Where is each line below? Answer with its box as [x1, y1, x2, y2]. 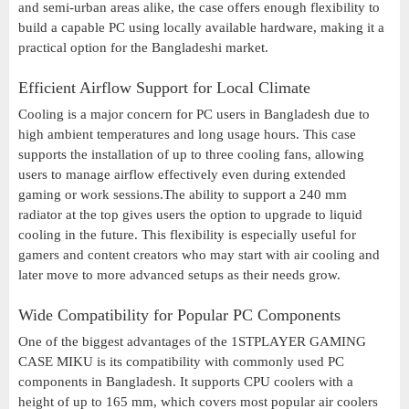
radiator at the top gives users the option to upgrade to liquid [18, 207, 362, 223]
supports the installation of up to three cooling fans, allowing [18, 147, 364, 163]
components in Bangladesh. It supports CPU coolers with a [18, 374, 353, 390]
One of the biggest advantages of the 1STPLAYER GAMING [18, 334, 366, 350]
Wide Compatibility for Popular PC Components [18, 306, 341, 325]
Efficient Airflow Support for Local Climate [18, 79, 310, 98]
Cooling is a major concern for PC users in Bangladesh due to [18, 107, 370, 122]
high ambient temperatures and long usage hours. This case [18, 127, 356, 142]
